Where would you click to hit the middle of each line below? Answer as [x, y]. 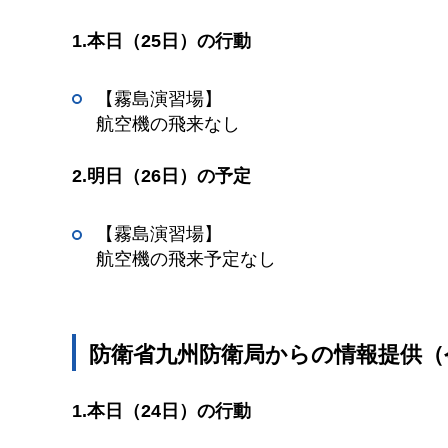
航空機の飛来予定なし [186, 259]
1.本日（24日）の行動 [161, 411]
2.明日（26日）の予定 [161, 176]
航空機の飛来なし [168, 123]
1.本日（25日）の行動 [161, 40]
